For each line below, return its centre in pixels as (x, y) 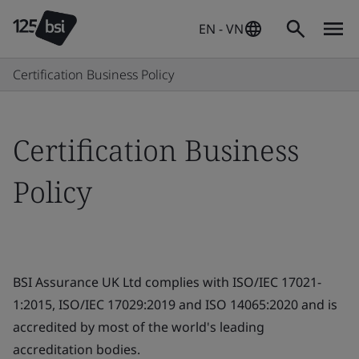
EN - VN (221, 29)
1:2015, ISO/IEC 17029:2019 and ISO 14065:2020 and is (175, 305)
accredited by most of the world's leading (139, 327)
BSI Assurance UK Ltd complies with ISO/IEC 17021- (167, 282)
